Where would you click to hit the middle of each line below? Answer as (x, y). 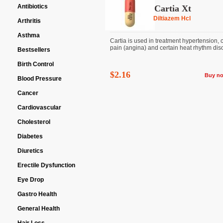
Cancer (28, 93)
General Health (39, 209)
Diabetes (30, 136)
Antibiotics (33, 6)
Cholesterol (34, 122)
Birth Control (36, 64)
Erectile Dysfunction (46, 165)
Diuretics (30, 151)
